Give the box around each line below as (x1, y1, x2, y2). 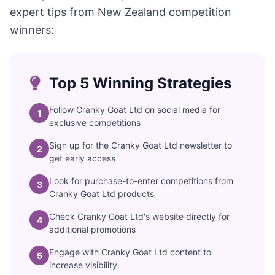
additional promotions (49, 224, 136, 234)
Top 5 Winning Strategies (45, 74, 231, 92)
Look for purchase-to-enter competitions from (49, 176, 233, 186)
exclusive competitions (49, 117, 141, 128)
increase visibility (49, 260, 117, 270)
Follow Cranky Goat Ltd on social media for (49, 104, 220, 115)
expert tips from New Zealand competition (10, 6, 231, 18)
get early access (49, 153, 115, 163)
